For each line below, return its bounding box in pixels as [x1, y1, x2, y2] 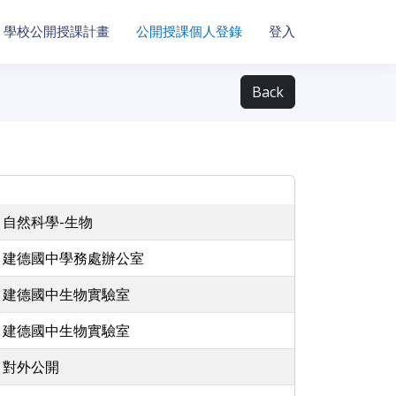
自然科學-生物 [3, 212, 93, 232]
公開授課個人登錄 [136, 22, 242, 41]
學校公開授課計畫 [4, 22, 110, 41]
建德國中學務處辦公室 [3, 248, 144, 268]
